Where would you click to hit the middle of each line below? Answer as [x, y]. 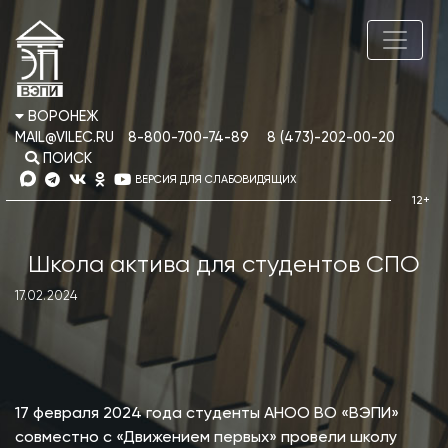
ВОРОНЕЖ [61, 117]
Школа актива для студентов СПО [224, 265]
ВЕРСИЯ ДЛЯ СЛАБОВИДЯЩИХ [215, 180]
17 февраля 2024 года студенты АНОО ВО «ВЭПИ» [207, 414]
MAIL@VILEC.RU [64, 138]
